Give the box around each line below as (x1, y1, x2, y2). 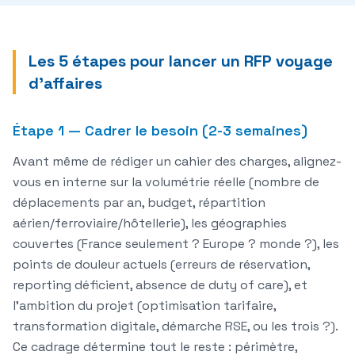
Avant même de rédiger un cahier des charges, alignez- (13, 153, 342, 170)
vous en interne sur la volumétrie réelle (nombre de (13, 174, 319, 191)
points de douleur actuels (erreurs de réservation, (13, 256, 310, 273)
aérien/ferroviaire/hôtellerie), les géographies (13, 215, 287, 232)
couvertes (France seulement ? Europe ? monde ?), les (13, 235, 339, 253)
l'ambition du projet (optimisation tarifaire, (13, 297, 276, 315)
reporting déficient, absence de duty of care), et (13, 277, 307, 294)
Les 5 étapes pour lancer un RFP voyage (29, 51, 333, 72)
